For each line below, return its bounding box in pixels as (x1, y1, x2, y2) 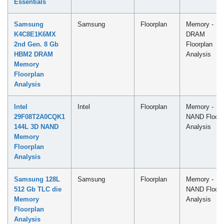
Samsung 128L (14, 175, 60, 183)
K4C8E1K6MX (14, 30, 56, 38)
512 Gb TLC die (14, 185, 61, 193)
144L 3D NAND (14, 122, 58, 130)
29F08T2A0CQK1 (14, 112, 65, 120)
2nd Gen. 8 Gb (14, 40, 58, 48)
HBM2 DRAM (14, 50, 53, 58)
